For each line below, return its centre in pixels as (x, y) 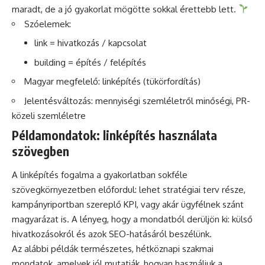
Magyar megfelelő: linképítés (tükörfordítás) (112, 82)
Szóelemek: (48, 24)
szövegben (41, 151)
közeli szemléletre (49, 115)
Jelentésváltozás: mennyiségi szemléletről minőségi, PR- (137, 101)
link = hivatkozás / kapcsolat (90, 43)
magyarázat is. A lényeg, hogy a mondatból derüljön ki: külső (132, 219)
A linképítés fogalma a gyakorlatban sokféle (100, 174)
